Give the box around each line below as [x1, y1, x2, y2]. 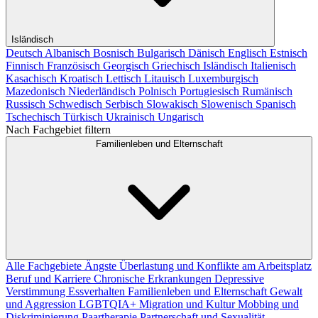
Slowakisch [146, 97, 201, 110]
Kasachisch [6, 72, 60, 84]
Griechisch [152, 59, 203, 72]
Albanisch [45, 46, 93, 59]
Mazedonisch [6, 84, 68, 97]
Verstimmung [6, 285, 68, 297]
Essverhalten [68, 285, 128, 297]
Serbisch [105, 97, 146, 110]
